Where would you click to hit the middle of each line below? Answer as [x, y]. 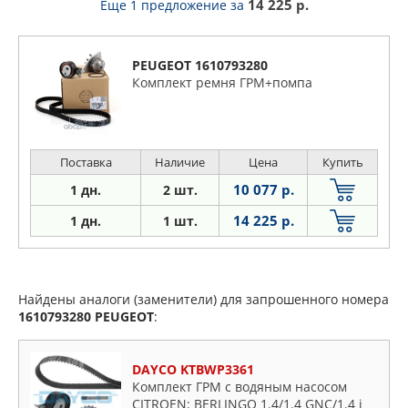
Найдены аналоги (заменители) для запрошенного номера [204, 299]
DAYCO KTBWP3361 [193, 369]
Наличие [180, 162]
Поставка [86, 162]
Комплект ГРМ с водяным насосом [240, 387]
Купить [342, 162]
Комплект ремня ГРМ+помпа [222, 82]
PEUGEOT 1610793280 [200, 65]
